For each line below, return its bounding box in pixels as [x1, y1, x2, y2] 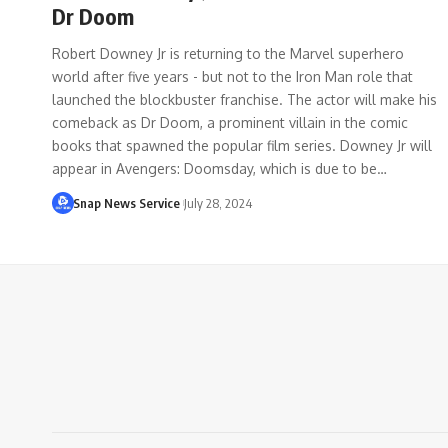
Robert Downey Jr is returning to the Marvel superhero [52, 44, 404, 62]
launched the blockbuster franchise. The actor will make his [52, 90, 437, 108]
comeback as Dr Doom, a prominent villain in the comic [52, 113, 408, 131]
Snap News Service [72, 194, 180, 211]
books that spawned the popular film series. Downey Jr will [52, 136, 432, 154]
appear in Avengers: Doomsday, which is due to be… [52, 159, 387, 177]
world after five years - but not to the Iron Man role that [52, 67, 413, 85]
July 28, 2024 [183, 194, 252, 211]
